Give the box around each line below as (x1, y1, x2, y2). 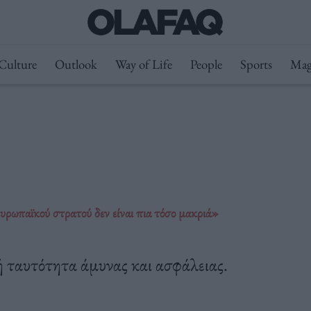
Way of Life (115, 56, 172, 73)
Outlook (54, 56, 97, 73)
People (190, 56, 222, 73)
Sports (239, 56, 272, 73)
